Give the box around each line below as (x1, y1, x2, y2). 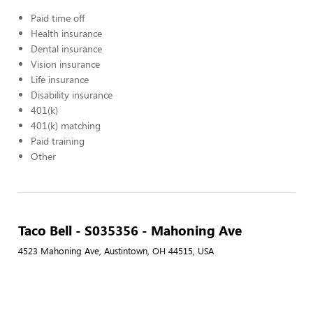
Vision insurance (31, 57, 100, 71)
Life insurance (31, 73, 89, 86)
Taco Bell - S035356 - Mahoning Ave (18, 221, 242, 239)
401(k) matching (31, 119, 101, 132)
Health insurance (31, 27, 102, 40)
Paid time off (31, 11, 85, 24)
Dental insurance (31, 42, 102, 55)
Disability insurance (31, 88, 112, 101)
